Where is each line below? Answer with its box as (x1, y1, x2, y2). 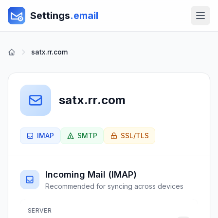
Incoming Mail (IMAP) (45, 169, 137, 180)
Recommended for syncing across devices (45, 182, 183, 190)
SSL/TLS (121, 131, 149, 140)
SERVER (28, 207, 52, 214)
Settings (30, 10, 70, 21)
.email (70, 10, 98, 21)
